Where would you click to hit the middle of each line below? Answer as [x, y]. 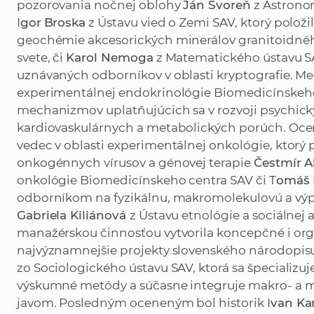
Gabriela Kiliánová [73, 216]
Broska [65, 23]
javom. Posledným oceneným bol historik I [143, 303]
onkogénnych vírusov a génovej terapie [135, 163]
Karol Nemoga [110, 58]
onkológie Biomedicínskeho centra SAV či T [146, 180]
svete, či [41, 58]
